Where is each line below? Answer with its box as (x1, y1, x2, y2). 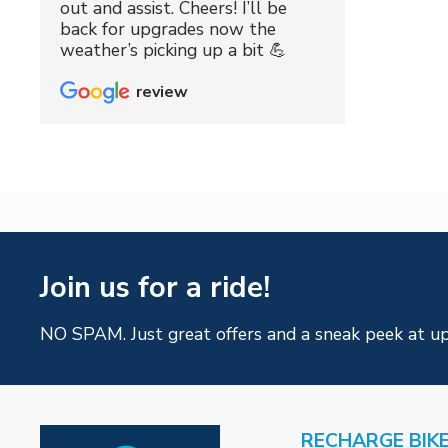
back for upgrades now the (60, 16, 276, 41)
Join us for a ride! (40, 268, 270, 308)
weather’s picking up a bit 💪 (60, 37, 287, 62)
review (136, 80, 188, 103)
